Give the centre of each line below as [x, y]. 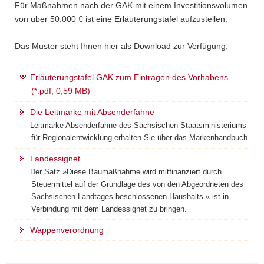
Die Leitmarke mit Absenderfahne [92, 112]
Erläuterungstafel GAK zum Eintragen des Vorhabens [129, 77]
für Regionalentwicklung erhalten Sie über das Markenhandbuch [139, 137]
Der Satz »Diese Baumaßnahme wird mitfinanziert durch [126, 171]
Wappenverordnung [67, 230]
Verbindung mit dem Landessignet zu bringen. [109, 209]
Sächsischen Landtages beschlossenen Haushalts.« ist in [130, 196]
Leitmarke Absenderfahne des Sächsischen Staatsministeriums [138, 125]
